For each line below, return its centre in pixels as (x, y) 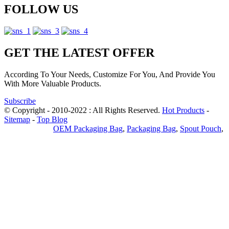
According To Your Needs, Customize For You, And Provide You (110, 74)
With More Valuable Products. (53, 83)
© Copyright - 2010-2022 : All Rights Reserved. (83, 110)
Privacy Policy (28, 128)
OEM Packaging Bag (88, 128)
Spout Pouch (201, 128)
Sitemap (17, 119)
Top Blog (52, 119)
